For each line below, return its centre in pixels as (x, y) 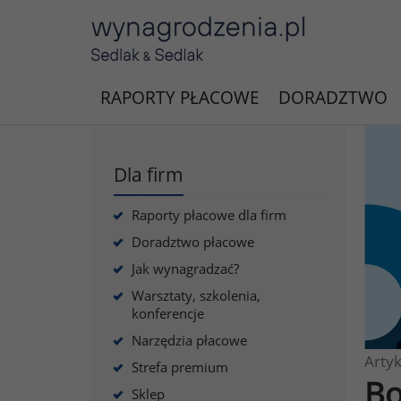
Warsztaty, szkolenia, (196, 295)
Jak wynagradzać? (185, 269)
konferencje (168, 313)
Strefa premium (180, 367)
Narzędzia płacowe (189, 340)
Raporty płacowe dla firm (209, 215)
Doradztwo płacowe (193, 242)
